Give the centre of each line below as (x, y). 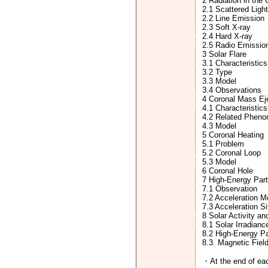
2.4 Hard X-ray (227, 36)
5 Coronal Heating (233, 135)
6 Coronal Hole (228, 171)
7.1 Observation (230, 189)
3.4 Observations (232, 90)
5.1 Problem (223, 144)
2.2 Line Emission (233, 18)
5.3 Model (219, 162)
